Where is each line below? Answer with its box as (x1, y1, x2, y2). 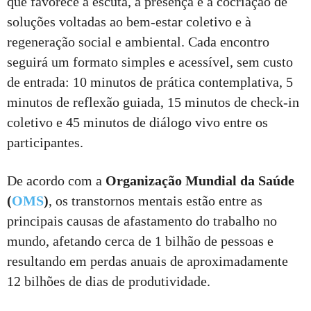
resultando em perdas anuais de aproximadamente (7, 253, 288, 269)
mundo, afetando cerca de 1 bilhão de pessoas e (7, 233, 274, 249)
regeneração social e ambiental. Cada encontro (7, 34, 269, 50)
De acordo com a (7, 173, 106, 189)
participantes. (7, 135, 83, 151)
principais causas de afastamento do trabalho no (7, 213, 277, 229)
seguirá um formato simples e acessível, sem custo (7, 54, 293, 70)
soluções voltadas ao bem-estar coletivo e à (7, 14, 251, 30)
